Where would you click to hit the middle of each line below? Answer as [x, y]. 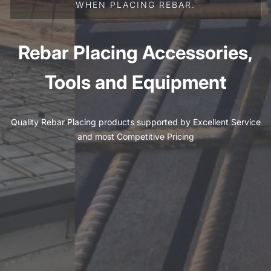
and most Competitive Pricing [135, 137]
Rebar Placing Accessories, [135, 52]
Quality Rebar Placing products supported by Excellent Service [135, 122]
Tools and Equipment [135, 82]
